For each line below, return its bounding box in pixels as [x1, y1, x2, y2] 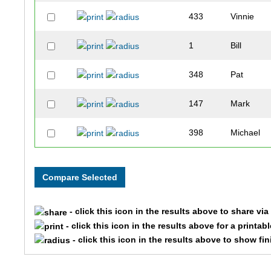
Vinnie [230, 11, 255, 22]
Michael [230, 128, 261, 138]
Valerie [230, 244, 257, 254]
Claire [230, 186, 253, 196]
